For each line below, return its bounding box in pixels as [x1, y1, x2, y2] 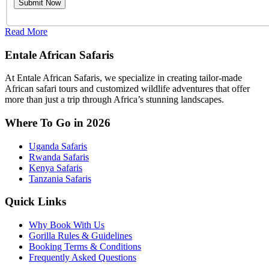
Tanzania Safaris [29, 173, 91, 184]
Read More [5, 26, 47, 37]
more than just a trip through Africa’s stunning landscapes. [5, 94, 224, 105]
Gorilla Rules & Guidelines [29, 231, 132, 241]
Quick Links [5, 195, 66, 208]
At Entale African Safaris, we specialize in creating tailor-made [5, 73, 242, 83]
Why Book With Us [29, 220, 104, 231]
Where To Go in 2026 [5, 116, 110, 129]
